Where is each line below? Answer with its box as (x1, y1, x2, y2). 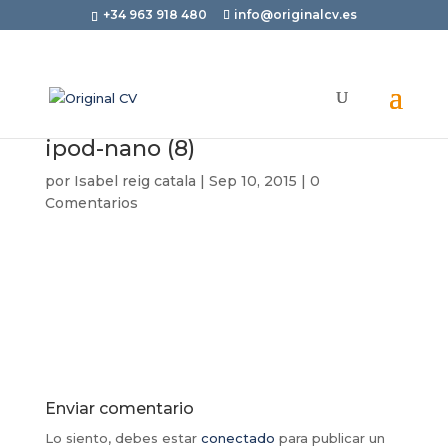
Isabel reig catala (73, 172, 196, 190)
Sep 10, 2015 (208, 172, 297, 190)
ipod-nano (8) (44, 135, 195, 162)
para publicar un (274, 430, 385, 446)
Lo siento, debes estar (44, 430, 201, 446)
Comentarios (44, 194, 138, 212)
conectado (200, 430, 275, 446)
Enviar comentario (44, 399, 194, 418)
